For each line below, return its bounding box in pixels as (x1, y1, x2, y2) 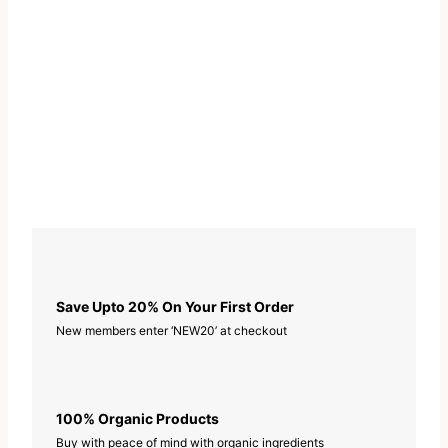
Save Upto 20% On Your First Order (56, 298, 294, 316)
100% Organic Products (56, 410, 219, 428)
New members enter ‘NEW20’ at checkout (56, 323, 287, 339)
